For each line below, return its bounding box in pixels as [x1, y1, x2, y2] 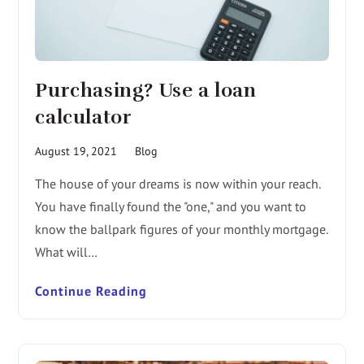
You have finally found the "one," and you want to [35, 197, 307, 214]
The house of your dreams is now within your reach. [35, 175, 321, 192]
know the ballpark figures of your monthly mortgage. [35, 220, 328, 237]
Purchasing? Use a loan [35, 77, 257, 102]
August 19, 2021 [35, 143, 118, 158]
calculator [35, 104, 132, 129]
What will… [35, 243, 98, 260]
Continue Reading [35, 282, 148, 299]
